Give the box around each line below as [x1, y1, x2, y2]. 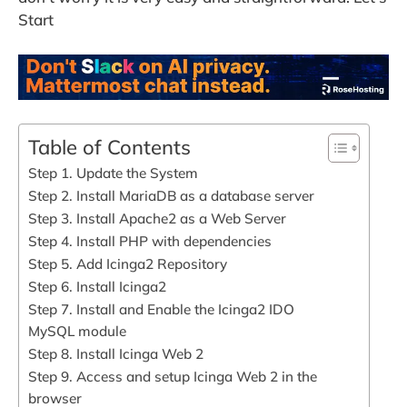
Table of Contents [28, 134, 191, 160]
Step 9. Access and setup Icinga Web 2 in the [28, 367, 317, 385]
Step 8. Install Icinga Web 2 [28, 344, 203, 362]
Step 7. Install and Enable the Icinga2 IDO [28, 300, 294, 318]
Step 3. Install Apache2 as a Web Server [28, 209, 286, 227]
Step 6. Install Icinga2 [28, 277, 166, 295]
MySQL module [28, 322, 126, 340]
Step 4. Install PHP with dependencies [28, 232, 272, 250]
